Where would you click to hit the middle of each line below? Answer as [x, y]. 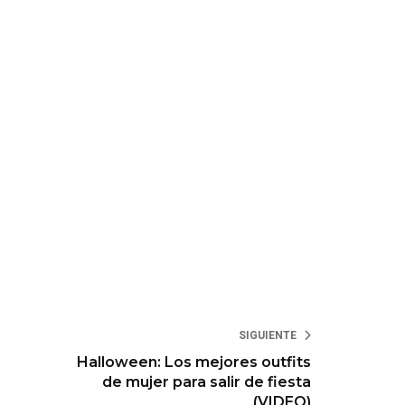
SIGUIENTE [268, 336]
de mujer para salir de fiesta [207, 382]
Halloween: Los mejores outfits [194, 363]
